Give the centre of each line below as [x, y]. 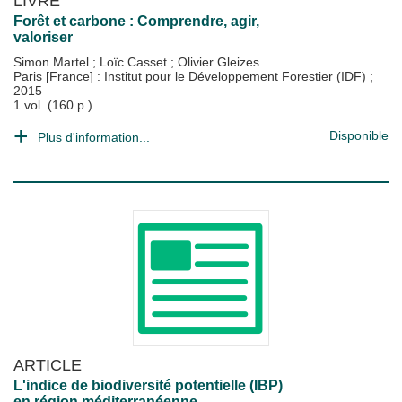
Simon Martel [53, 62]
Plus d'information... [94, 137]
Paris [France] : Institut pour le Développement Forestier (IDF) [192, 76]
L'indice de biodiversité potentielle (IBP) [148, 385]
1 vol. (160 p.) [53, 105]
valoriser [43, 37]
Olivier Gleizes [218, 62]
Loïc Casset [135, 62]
